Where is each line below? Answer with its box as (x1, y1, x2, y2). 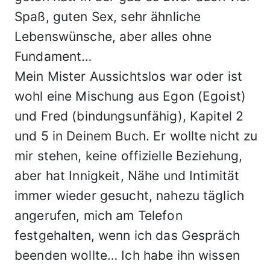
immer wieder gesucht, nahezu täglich (14, 188, 245, 203)
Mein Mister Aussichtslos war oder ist (14, 69, 243, 84)
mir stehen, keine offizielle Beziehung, (14, 148, 243, 163)
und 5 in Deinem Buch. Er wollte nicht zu (14, 128, 258, 143)
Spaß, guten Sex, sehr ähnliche (14, 9, 201, 24)
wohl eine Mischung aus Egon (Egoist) (14, 89, 246, 104)
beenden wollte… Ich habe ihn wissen (14, 248, 240, 263)
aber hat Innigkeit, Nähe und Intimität (14, 168, 240, 183)
